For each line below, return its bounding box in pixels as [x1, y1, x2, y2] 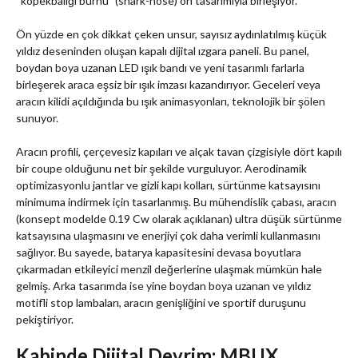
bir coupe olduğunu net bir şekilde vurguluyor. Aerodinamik [16, 161, 307, 176]
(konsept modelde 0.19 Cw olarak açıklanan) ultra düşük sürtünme [16, 212, 342, 226]
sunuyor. [16, 111, 58, 125]
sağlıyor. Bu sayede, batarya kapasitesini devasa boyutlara [16, 245, 301, 260]
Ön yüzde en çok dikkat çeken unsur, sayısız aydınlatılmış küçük [16, 27, 327, 42]
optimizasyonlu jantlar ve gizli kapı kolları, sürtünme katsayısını [16, 178, 320, 193]
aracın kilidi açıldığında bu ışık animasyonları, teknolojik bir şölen [16, 94, 325, 109]
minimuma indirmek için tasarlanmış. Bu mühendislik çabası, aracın [16, 195, 336, 209]
